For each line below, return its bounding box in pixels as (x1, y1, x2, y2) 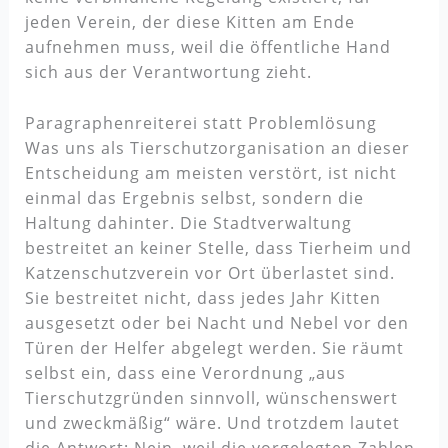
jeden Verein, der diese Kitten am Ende (24, 10, 355, 33)
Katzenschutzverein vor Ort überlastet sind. (24, 261, 395, 284)
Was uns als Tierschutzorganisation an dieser (24, 136, 410, 159)
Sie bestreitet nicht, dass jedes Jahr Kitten (24, 286, 381, 309)
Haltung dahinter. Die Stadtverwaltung (24, 211, 352, 234)
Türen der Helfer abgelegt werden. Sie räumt (24, 336, 404, 359)
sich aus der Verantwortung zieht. (24, 60, 312, 83)
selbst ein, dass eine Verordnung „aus (24, 361, 346, 384)
